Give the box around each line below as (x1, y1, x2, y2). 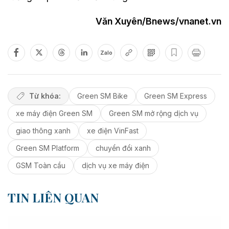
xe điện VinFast (87, 126, 139, 135)
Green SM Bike (77, 91, 128, 100)
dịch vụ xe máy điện (82, 161, 149, 170)
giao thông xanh (16, 126, 71, 135)
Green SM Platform (16, 143, 79, 152)
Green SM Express (144, 91, 207, 100)
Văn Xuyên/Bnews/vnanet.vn (96, 15, 221, 27)
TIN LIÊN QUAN (8, 189, 99, 205)
